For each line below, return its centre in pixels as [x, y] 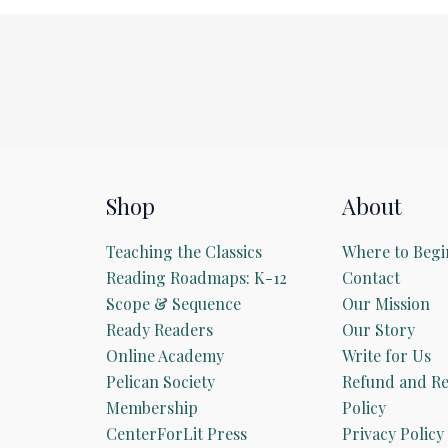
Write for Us [386, 356]
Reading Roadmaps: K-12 [197, 278]
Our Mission [385, 304]
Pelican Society [161, 382]
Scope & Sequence [174, 304]
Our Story [378, 330]
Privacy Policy [392, 434]
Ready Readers [160, 330]
